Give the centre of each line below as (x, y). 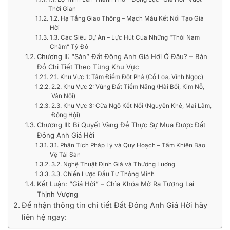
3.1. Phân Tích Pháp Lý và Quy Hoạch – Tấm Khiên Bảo (127, 145)
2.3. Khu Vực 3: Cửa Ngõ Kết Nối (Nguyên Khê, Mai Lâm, (131, 106)
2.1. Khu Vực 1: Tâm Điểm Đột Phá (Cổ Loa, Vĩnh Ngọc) (126, 77)
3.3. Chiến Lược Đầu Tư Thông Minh (103, 174)
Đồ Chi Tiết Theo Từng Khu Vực (88, 66)
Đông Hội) (65, 115)
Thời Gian (62, 8)
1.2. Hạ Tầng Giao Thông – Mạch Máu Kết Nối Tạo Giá (127, 18)
